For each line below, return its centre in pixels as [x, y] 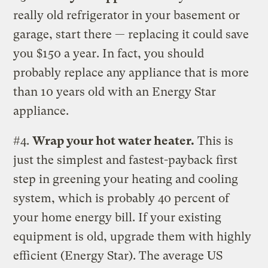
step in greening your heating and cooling [126, 179]
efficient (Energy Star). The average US [118, 255]
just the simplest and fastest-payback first [126, 160]
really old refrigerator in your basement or [127, 15]
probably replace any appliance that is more [131, 72]
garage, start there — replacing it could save [131, 34]
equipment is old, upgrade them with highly [133, 236]
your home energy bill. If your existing [118, 217]
